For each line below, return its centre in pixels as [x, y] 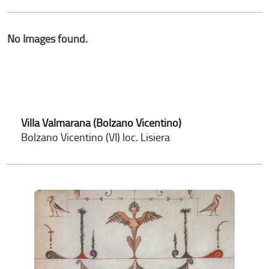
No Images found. [48, 39]
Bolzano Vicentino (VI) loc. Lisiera [96, 137]
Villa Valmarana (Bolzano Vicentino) [101, 123]
